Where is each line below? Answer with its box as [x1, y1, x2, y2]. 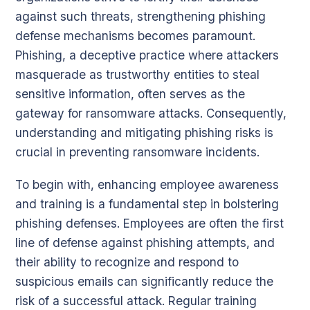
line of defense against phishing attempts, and [15, 235, 275, 250]
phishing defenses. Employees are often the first [15, 215, 284, 230]
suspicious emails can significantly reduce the [15, 273, 273, 289]
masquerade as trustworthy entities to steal [15, 67, 259, 82]
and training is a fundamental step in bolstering [15, 196, 279, 211]
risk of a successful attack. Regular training [15, 293, 257, 308]
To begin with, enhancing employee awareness [15, 176, 279, 192]
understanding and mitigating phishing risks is [15, 125, 273, 140]
